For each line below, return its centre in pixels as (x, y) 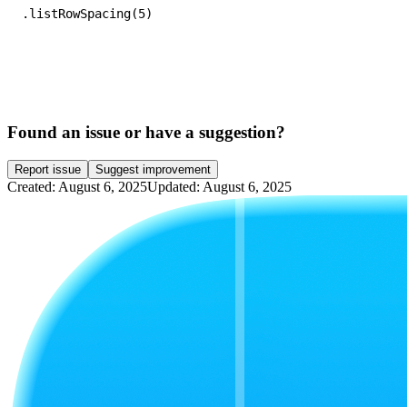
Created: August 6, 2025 (77, 186)
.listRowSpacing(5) (87, 14)
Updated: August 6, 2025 (219, 186)
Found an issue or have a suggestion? (146, 132)
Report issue (48, 169)
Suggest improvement (153, 169)
